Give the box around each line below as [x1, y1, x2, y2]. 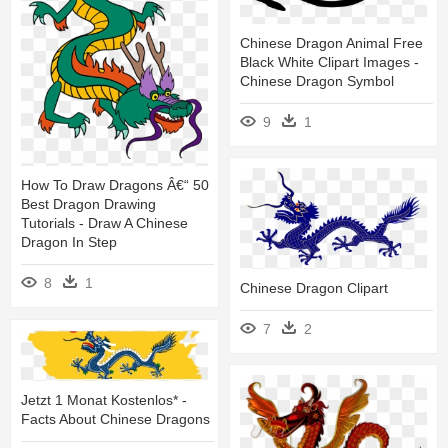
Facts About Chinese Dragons [21, 411, 210, 428]
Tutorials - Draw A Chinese [21, 215, 188, 232]
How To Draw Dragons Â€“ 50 [21, 177, 209, 194]
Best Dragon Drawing [21, 196, 156, 213]
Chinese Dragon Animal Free [240, 34, 423, 51]
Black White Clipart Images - [240, 53, 419, 70]
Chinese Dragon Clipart [240, 279, 388, 296]
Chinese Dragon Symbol [240, 72, 394, 89]
